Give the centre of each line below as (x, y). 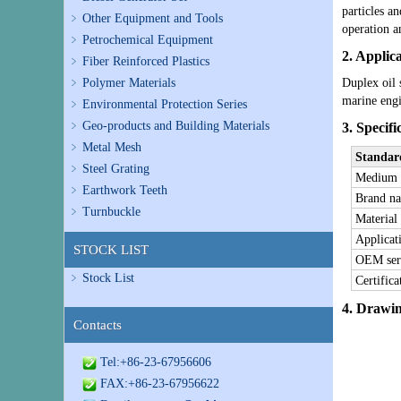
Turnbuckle (111, 212)
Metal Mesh (112, 147)
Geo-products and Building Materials (176, 126)
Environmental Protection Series (165, 104)
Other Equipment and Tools (153, 18)
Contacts (98, 325)
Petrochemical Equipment (148, 40)
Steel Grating (116, 169)
